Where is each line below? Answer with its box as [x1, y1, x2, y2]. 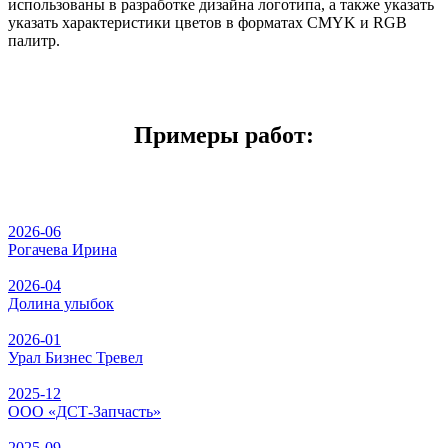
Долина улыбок [8, 295, 114, 313]
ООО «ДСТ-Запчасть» [8, 403, 161, 421]
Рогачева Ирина [8, 241, 117, 259]
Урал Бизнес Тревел [8, 349, 143, 367]
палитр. [8, 32, 60, 50]
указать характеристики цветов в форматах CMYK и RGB [8, 14, 407, 32]
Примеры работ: [134, 122, 314, 149]
